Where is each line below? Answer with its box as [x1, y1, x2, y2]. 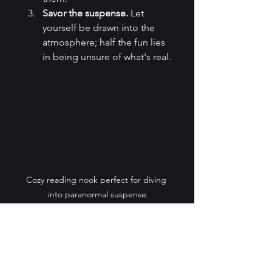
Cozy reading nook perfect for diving [25, 174, 169, 185]
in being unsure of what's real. [42, 51, 171, 63]
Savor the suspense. [42, 7, 128, 19]
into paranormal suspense [48, 188, 146, 200]
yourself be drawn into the [42, 22, 157, 34]
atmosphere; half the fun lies [42, 36, 168, 49]
